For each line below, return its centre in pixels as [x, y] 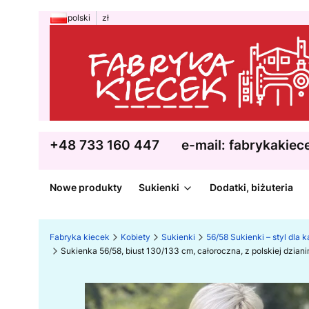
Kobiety [136, 237]
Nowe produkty [86, 188]
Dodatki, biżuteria [251, 188]
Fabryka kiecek [80, 237]
